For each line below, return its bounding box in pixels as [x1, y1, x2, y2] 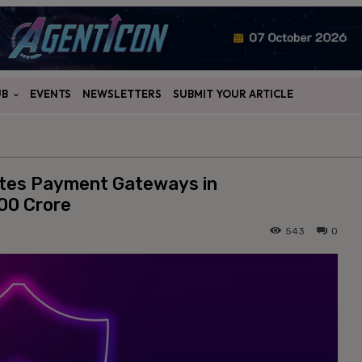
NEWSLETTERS [82, 87, 162, 101]
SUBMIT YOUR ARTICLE [173, 87, 293, 101]
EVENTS [30, 87, 71, 101]
